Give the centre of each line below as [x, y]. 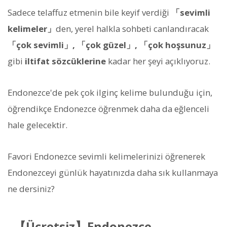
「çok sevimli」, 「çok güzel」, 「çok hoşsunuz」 [111, 45]
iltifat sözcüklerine [65, 61]
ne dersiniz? [31, 189]
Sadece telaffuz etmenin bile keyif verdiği [89, 12]
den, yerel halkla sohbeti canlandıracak [132, 28]
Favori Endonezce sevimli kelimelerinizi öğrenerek [106, 157]
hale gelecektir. [37, 125]
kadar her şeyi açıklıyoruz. [158, 61]
